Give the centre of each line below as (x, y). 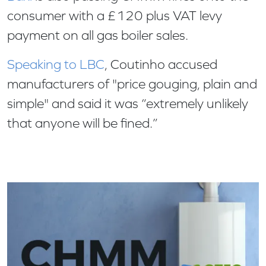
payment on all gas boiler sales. (99, 35)
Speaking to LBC (56, 64)
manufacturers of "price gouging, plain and (132, 84)
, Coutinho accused (161, 64)
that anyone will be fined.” (85, 123)
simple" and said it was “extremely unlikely (128, 103)
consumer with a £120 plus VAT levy (115, 15)
